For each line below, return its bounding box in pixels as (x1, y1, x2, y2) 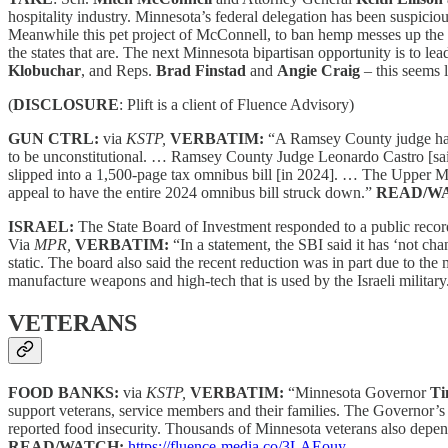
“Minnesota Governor (288, 384, 430, 402)
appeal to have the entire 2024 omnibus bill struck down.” (8, 184, 376, 202)
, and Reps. (81, 62, 156, 80)
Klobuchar (8, 62, 81, 80)
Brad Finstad (156, 62, 246, 80)
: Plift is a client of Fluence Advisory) (119, 96, 354, 114)
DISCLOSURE (13, 96, 119, 114)
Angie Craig (277, 62, 360, 80)
